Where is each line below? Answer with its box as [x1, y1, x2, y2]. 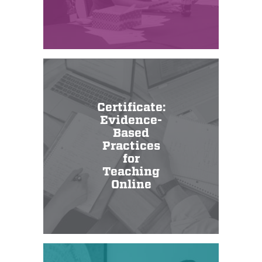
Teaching [102, 165, 160, 179]
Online [111, 178, 151, 192]
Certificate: [96, 101, 166, 115]
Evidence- [100, 113, 162, 127]
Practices [102, 139, 160, 153]
